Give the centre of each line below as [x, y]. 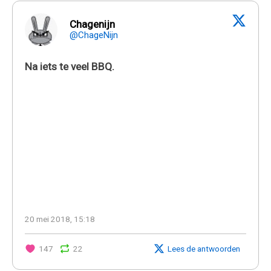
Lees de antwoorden [204, 248]
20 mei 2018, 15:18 [60, 219]
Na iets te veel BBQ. [70, 66]
